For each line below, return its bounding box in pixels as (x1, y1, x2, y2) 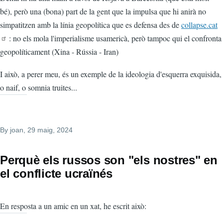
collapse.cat (181, 19, 218, 30)
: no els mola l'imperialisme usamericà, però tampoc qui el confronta (7, 33, 222, 44)
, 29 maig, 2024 (23, 126, 73, 134)
